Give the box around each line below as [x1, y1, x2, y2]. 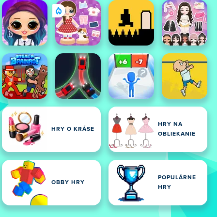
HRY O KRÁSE [51, 126, 94, 132]
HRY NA [158, 122, 183, 127]
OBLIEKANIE [158, 131, 196, 137]
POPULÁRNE [158, 175, 196, 181]
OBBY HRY [51, 180, 85, 186]
